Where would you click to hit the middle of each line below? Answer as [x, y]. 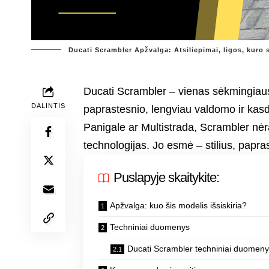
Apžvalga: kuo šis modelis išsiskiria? [179, 206]
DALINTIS [49, 106]
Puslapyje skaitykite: [167, 178]
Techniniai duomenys [150, 227]
